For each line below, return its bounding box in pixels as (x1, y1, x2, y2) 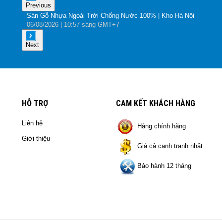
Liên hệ (22, 119, 43, 127)
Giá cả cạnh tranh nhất (137, 142, 203, 150)
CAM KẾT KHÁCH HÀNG (116, 99, 195, 109)
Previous (26, 1, 51, 9)
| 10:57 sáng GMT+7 (58, 21, 119, 29)
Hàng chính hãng (137, 122, 186, 130)
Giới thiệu (22, 135, 50, 143)
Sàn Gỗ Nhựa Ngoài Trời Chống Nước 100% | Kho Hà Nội (27, 12, 194, 20)
